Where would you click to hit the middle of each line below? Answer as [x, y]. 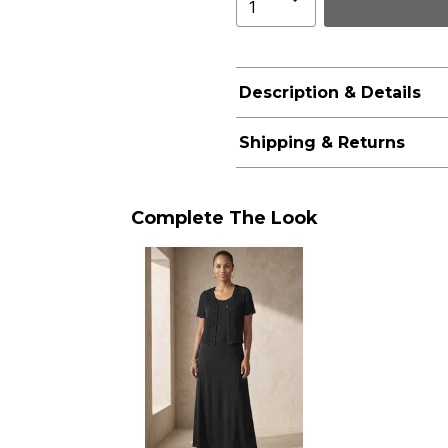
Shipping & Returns [321, 143]
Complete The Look [224, 218]
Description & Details [329, 93]
